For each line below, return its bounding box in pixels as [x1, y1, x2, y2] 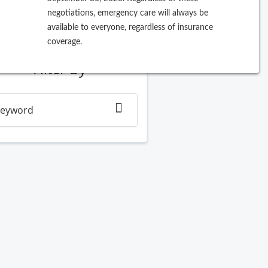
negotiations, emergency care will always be [47, 8, 208, 17]
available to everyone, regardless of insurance [47, 23, 213, 32]
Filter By [32, 59, 86, 78]
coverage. [47, 37, 82, 46]
